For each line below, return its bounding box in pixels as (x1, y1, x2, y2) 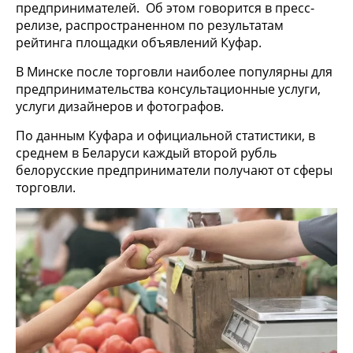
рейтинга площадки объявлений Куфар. (16, 33, 262, 51)
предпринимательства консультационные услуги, (16, 80, 321, 98)
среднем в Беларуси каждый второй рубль (16, 143, 277, 162)
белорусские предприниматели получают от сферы (16, 161, 333, 179)
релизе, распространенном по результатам (16, 16, 284, 34)
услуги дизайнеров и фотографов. (16, 97, 224, 115)
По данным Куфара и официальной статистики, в (16, 126, 315, 144)
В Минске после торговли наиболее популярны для (16, 62, 333, 80)
